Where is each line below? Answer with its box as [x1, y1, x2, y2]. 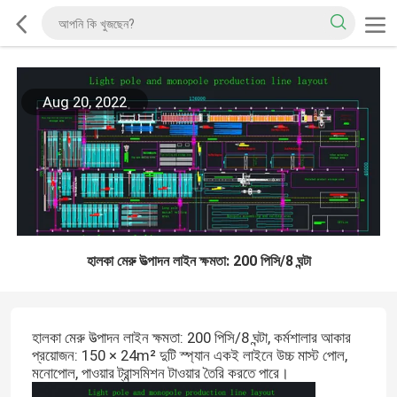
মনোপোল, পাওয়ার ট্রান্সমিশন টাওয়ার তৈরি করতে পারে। [31, 363, 289, 382]
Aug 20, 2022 [42, 93, 127, 112]
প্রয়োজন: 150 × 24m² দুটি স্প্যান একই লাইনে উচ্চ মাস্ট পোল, [31, 346, 347, 364]
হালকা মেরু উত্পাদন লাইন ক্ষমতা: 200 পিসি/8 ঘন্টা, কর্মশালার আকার [31, 328, 351, 346]
